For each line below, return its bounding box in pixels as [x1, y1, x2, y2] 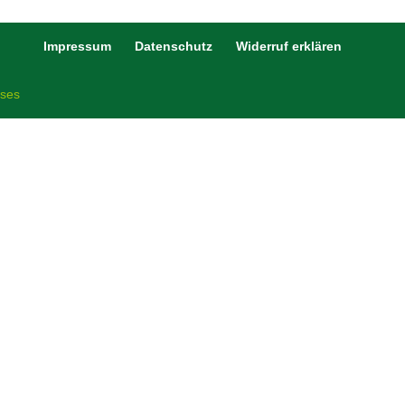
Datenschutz [135, 39, 212, 53]
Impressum [43, 39, 111, 53]
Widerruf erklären [236, 39, 342, 53]
